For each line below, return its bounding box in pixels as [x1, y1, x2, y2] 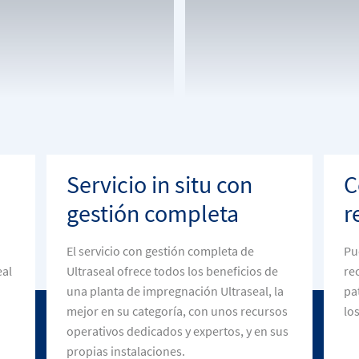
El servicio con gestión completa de [66, 242, 254, 260]
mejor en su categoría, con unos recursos [66, 302, 288, 320]
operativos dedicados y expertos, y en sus [66, 322, 288, 340]
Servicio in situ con [66, 167, 252, 201]
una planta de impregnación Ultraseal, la [66, 282, 284, 300]
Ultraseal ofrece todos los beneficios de [66, 262, 278, 280]
